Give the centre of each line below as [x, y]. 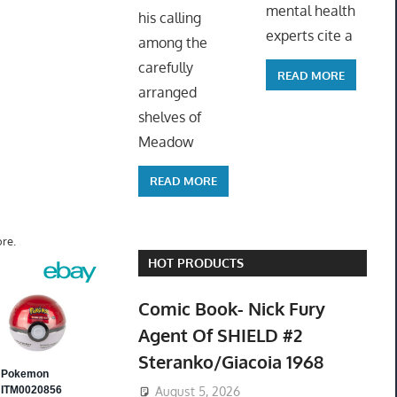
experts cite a [309, 36]
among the [172, 42]
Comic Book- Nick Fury [231, 309]
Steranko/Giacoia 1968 [230, 362]
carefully [165, 67]
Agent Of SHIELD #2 [220, 335]
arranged [167, 92]
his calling [169, 17]
